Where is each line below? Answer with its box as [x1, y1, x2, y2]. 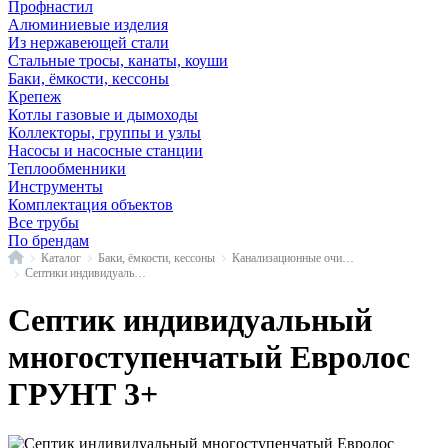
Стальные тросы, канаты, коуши [8, 52, 228, 69]
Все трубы [8, 214, 79, 231]
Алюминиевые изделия [8, 16, 168, 33]
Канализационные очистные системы [342, 250, 354, 265]
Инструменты [8, 178, 103, 195]
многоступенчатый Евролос [8, 339, 410, 376]
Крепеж [8, 88, 61, 105]
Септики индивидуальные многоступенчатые [134, 266, 146, 280]
